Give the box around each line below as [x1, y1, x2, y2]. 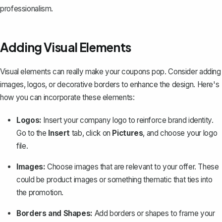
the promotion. [16, 187, 63, 197]
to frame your [168, 208, 215, 218]
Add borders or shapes [94, 208, 169, 218]
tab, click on [70, 128, 112, 138]
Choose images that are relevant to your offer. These [45, 162, 219, 171]
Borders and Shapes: [16, 208, 93, 218]
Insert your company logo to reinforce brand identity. [41, 115, 214, 125]
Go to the [16, 128, 49, 138]
